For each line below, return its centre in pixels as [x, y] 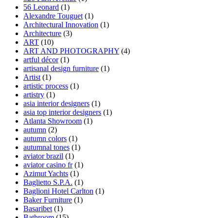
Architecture [42, 34]
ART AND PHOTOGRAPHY [71, 51]
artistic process [46, 86]
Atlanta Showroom [53, 121]
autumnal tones [46, 147]
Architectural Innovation [61, 25]
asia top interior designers [62, 112]
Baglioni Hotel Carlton [58, 191]
